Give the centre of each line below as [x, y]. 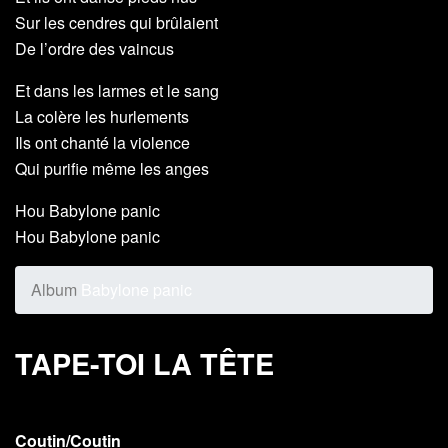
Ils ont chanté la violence [102, 143]
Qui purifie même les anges [112, 169]
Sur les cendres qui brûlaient [116, 23]
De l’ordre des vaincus [94, 49]
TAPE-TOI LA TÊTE [144, 364]
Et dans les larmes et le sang [117, 91]
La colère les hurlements [102, 117]
